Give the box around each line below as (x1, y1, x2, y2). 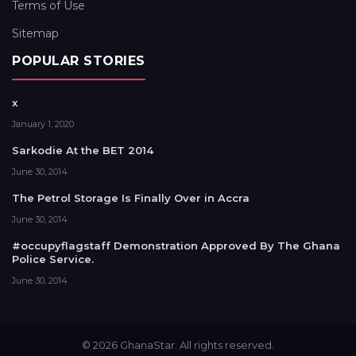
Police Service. (12, 253, 94, 265)
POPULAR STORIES (12, 53, 145, 68)
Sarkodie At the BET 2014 (12, 144, 153, 157)
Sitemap (12, 26, 59, 41)
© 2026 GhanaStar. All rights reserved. (82, 339, 274, 351)
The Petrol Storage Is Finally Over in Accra (12, 192, 250, 204)
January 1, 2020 (12, 118, 74, 130)
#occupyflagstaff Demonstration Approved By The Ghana (12, 239, 340, 252)
